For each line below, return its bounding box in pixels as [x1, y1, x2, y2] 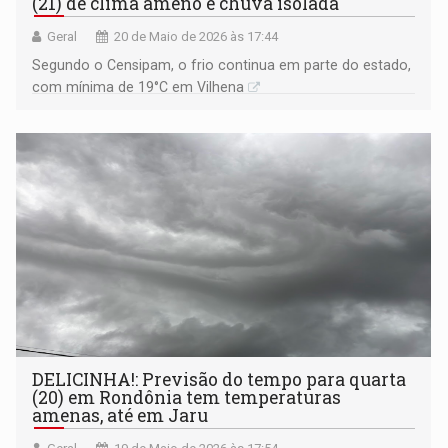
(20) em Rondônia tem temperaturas [32, 386, 342, 410]
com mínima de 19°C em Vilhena [32, 79, 245, 96]
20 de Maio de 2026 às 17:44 [114, 29, 279, 45]
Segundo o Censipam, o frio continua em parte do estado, [32, 57, 412, 74]
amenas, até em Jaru [32, 404, 209, 428]
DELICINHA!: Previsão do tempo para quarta [32, 368, 407, 392]
